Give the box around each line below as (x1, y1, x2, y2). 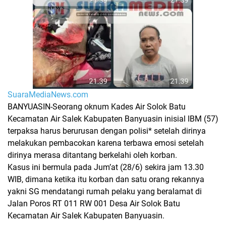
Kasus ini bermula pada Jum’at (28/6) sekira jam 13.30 (8, 162, 204, 172)
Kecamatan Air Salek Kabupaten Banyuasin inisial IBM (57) (8, 114, 218, 124)
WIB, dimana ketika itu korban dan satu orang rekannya (8, 174, 204, 184)
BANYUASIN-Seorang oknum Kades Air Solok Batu (8, 101, 186, 111)
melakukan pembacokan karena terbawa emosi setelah (8, 138, 204, 148)
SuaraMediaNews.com (8, 89, 88, 99)
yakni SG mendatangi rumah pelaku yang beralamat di (8, 186, 202, 196)
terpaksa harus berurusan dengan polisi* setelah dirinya (8, 126, 206, 136)
